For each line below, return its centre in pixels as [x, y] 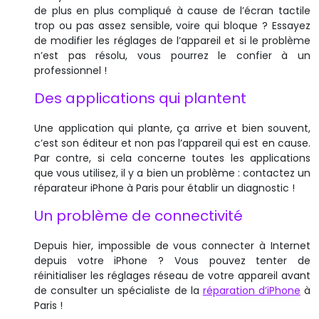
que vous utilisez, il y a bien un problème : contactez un [172, 173]
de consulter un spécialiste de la [119, 290]
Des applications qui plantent [140, 98]
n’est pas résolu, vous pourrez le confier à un [172, 55]
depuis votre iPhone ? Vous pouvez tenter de [172, 260]
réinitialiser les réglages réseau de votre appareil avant [172, 275]
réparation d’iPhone [251, 290]
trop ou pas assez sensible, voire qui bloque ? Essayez [172, 25]
